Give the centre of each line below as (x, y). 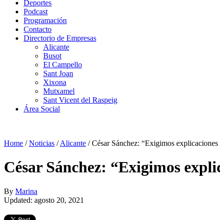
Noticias (42, 143)
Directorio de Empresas (60, 38)
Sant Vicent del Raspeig (80, 100)
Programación (45, 20)
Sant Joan (58, 73)
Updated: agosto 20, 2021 (44, 200)
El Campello (63, 65)
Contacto (38, 29)
